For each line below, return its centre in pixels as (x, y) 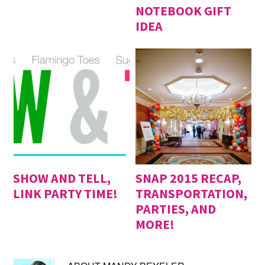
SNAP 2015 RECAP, (189, 178)
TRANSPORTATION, (192, 193)
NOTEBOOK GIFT (184, 10)
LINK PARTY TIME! (66, 193)
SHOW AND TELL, (62, 178)
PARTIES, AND (176, 209)
